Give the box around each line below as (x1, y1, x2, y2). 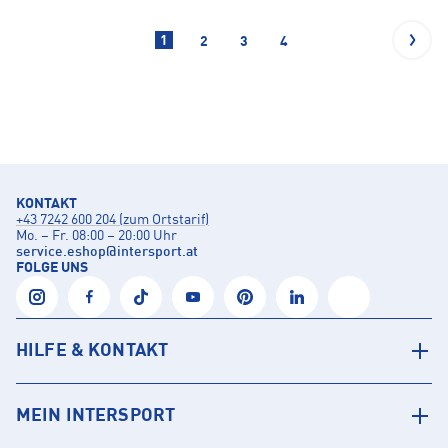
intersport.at (117, 245, 198, 260)
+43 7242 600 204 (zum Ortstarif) (16, 213, 209, 228)
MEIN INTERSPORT (16, 407, 176, 426)
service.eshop (16, 245, 106, 260)
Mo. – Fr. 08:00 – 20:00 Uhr (16, 229, 177, 244)
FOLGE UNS (16, 261, 88, 276)
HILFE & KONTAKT (16, 342, 169, 361)
